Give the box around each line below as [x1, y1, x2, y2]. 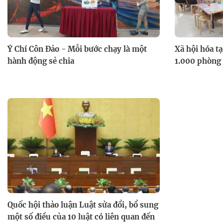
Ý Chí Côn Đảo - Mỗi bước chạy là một [7, 44, 147, 54]
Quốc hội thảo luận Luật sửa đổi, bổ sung [7, 200, 158, 210]
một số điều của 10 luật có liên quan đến [7, 212, 155, 222]
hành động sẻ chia [7, 56, 74, 66]
